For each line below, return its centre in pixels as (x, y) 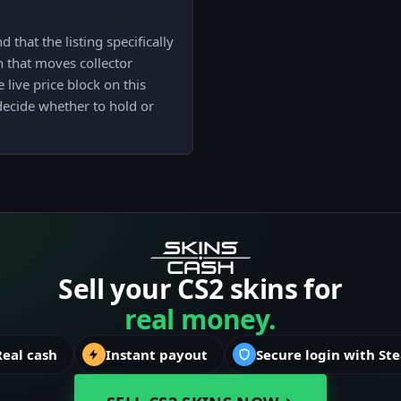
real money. (200, 320)
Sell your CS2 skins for (200, 289)
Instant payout (157, 355)
